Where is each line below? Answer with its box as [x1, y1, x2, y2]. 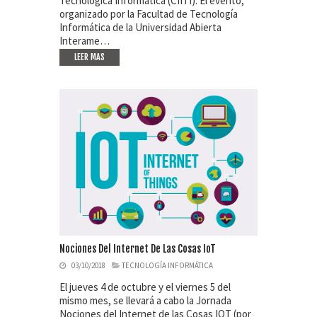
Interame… [59, 34, 110, 48]
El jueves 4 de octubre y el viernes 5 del [59, 280, 231, 294]
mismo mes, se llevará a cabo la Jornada [59, 294, 231, 308]
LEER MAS [74, 52, 105, 63]
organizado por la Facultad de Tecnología [59, 7, 238, 21]
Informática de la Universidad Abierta [59, 21, 221, 35]
